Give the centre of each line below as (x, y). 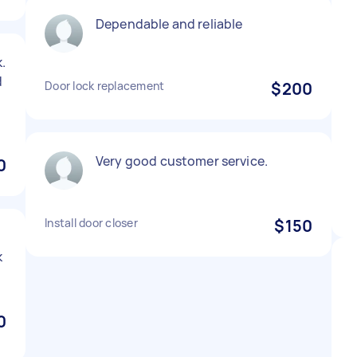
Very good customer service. (182, 161)
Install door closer (91, 223)
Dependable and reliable (169, 24)
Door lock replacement (105, 86)
